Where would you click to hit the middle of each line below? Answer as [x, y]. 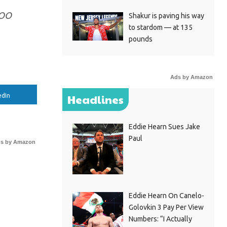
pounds [140, 39]
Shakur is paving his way [166, 15]
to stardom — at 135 [160, 27]
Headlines [96, 100]
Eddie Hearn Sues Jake [164, 127]
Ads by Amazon [192, 77]
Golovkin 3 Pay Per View [166, 207]
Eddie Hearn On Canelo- [166, 196]
